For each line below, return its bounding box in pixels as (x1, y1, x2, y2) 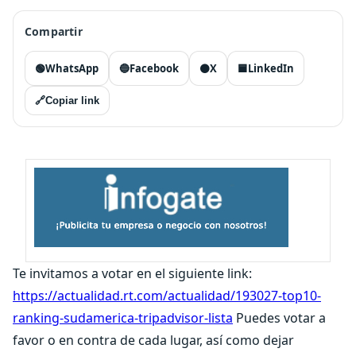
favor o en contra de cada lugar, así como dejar (13, 331, 294, 349)
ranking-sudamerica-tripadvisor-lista (13, 309, 233, 327)
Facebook (130, 61, 179, 75)
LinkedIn (248, 61, 294, 75)
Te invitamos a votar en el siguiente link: (13, 265, 252, 282)
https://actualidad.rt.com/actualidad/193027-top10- (13, 287, 321, 304)
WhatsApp (45, 61, 99, 75)
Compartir (25, 24, 83, 39)
